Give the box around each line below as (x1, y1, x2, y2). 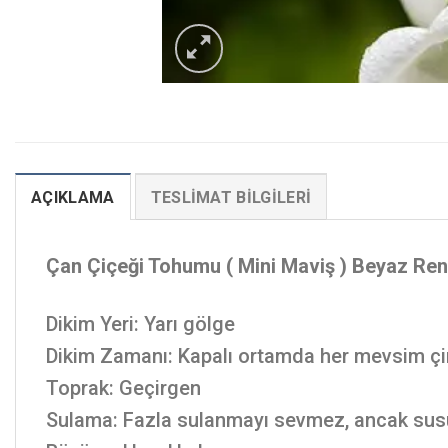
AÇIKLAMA (31, 188, 115, 208)
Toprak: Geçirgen (46, 376, 201, 401)
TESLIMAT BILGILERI (150, 188, 312, 208)
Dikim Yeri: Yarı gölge (46, 312, 235, 337)
